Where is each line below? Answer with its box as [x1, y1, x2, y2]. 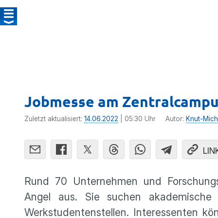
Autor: [165, 115, 186, 123]
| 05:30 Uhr [118, 115, 156, 123]
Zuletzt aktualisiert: [24, 115, 84, 123]
